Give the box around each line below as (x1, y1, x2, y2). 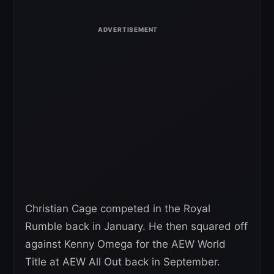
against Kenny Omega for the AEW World (25, 237, 226, 250)
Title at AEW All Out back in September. (25, 255, 220, 268)
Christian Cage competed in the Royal (25, 202, 210, 215)
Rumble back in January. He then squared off (25, 220, 248, 232)
